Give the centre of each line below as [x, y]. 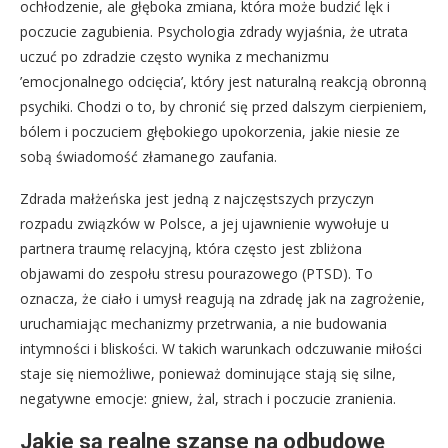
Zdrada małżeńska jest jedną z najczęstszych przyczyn [197, 199]
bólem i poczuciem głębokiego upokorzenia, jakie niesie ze [210, 132]
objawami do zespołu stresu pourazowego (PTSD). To [196, 274]
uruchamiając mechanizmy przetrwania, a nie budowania [203, 324]
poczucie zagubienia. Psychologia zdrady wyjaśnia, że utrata [214, 32]
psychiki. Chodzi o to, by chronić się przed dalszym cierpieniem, [223, 107]
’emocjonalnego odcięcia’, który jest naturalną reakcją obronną [223, 82]
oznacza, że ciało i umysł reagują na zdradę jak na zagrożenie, [222, 299]
